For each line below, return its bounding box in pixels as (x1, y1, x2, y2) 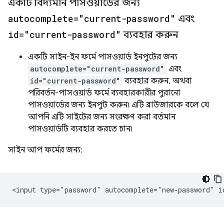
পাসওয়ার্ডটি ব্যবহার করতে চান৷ (28, 124, 132, 134)
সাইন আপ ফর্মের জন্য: (8, 145, 82, 155)
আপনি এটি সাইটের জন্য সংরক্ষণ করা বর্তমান (28, 112, 175, 122)
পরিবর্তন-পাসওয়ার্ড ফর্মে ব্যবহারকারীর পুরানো (28, 88, 180, 98)
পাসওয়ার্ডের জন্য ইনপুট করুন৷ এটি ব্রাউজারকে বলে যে (28, 100, 209, 110)
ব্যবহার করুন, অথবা (122, 76, 192, 86)
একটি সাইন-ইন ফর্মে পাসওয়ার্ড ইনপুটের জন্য (28, 52, 177, 62)
